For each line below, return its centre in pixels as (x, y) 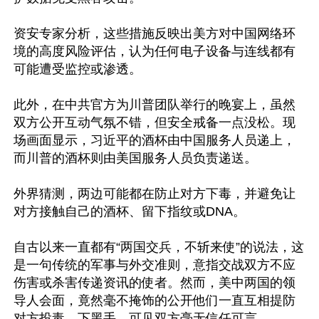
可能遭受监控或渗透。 (78, 69)
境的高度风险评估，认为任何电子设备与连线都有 (155, 51)
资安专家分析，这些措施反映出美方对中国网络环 (155, 33)
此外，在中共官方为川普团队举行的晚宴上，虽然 (155, 105)
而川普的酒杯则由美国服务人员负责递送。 (135, 158)
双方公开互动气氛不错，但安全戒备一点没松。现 (155, 122)
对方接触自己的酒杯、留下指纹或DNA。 (130, 211)
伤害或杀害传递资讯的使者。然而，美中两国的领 (155, 283)
